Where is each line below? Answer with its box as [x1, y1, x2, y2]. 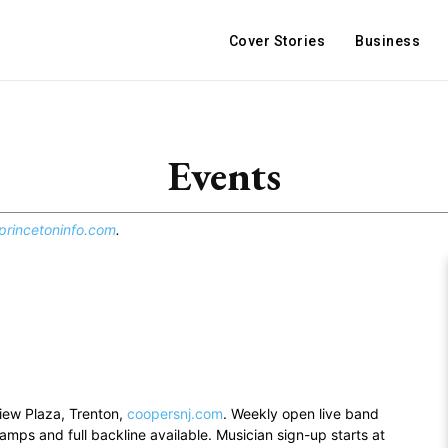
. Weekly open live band [223, 405, 379, 422]
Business [355, 33, 420, 49]
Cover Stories [228, 33, 325, 49]
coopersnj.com [127, 405, 223, 422]
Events [167, 148, 281, 203]
